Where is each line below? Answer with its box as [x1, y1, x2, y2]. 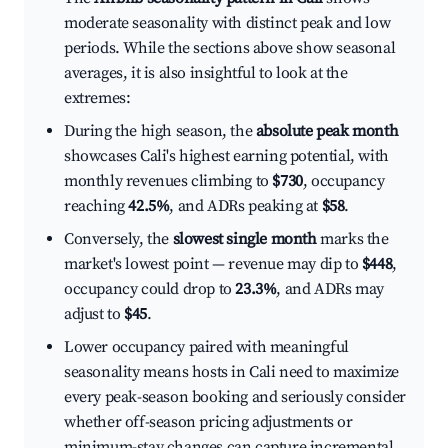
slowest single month [172, 229, 317, 250]
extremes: [64, 88, 131, 109]
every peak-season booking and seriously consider [64, 387, 406, 408]
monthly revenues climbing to [64, 171, 273, 192]
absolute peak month [255, 121, 399, 142]
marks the [316, 229, 389, 250]
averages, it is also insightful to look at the [64, 63, 348, 84]
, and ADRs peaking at [169, 196, 322, 217]
